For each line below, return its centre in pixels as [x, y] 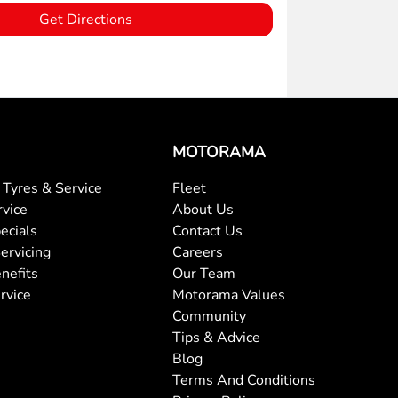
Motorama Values [229, 295]
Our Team [204, 273]
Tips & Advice [217, 337]
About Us [203, 209]
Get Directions [85, 20]
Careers [198, 252]
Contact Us [208, 231]
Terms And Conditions [244, 380]
